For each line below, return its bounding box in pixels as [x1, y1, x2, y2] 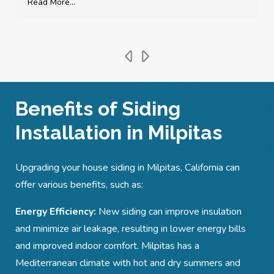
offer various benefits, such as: [15, 178, 143, 192]
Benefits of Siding [15, 97, 180, 120]
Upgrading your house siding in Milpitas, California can [15, 161, 240, 175]
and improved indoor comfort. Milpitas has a [15, 239, 199, 253]
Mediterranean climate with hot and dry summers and [15, 256, 240, 270]
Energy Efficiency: [15, 205, 96, 219]
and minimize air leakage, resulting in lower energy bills [15, 222, 246, 236]
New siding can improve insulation [96, 205, 242, 219]
